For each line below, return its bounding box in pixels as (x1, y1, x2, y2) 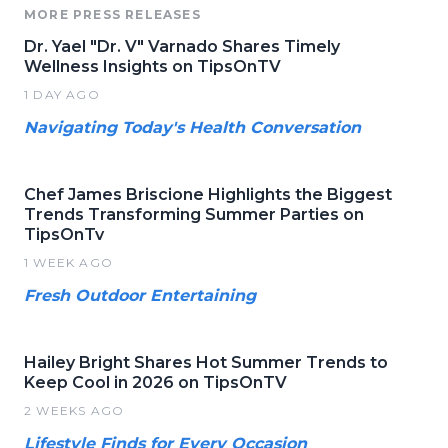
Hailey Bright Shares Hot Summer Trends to (24, 352, 388, 372)
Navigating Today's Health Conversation (24, 117, 361, 137)
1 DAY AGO (24, 86, 100, 102)
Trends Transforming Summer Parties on (24, 204, 364, 224)
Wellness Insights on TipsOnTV (24, 56, 281, 76)
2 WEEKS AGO (24, 402, 125, 418)
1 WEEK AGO (24, 254, 113, 270)
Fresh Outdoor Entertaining (24, 285, 256, 305)
